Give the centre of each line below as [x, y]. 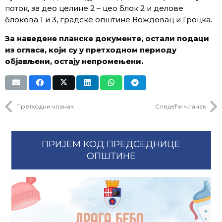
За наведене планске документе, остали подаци [107, 38]
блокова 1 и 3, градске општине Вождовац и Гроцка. [109, 20]
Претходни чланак [45, 106]
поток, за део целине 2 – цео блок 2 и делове [94, 8]
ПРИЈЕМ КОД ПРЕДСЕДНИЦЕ [111, 144]
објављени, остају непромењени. [74, 61]
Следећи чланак [180, 106]
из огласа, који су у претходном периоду [91, 50]
